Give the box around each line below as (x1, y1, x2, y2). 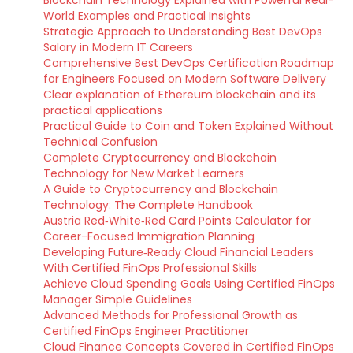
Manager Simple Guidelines (43, 292, 192, 307)
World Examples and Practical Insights (43, 8, 251, 24)
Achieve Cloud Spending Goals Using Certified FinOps (43, 276, 335, 292)
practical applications (43, 102, 162, 118)
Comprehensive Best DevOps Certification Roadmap (43, 55, 334, 71)
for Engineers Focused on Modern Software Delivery (43, 71, 326, 87)
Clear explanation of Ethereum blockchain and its (43, 87, 316, 102)
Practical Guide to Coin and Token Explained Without (43, 118, 333, 134)
